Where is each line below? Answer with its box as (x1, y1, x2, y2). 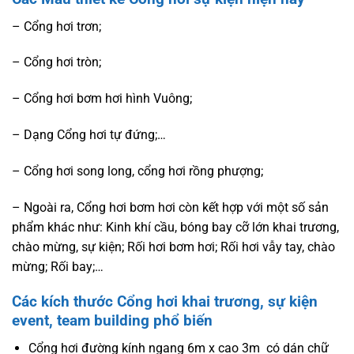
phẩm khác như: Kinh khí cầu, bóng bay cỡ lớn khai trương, (12, 219, 339, 235)
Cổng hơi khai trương (117, 292, 260, 311)
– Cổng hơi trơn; (12, 18, 101, 34)
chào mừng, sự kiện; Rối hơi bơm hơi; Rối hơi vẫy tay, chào (12, 239, 335, 254)
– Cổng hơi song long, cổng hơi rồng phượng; (12, 163, 263, 179)
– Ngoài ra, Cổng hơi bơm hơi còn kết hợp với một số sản (12, 199, 329, 215)
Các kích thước (12, 292, 117, 311)
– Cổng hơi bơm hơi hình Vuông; (12, 91, 192, 107)
